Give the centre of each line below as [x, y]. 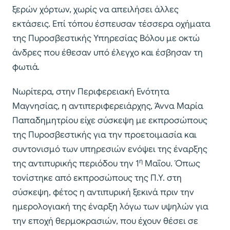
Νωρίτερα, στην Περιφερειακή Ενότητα [91, 92]
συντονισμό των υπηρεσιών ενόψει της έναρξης [110, 149]
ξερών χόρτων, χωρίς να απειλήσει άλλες [95, 10]
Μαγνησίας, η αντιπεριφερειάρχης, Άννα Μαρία [108, 106]
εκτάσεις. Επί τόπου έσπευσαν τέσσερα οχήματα [111, 24]
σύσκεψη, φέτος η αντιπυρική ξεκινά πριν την [103, 193]
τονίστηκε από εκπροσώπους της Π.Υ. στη [97, 178]
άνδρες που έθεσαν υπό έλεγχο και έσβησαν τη [108, 53]
